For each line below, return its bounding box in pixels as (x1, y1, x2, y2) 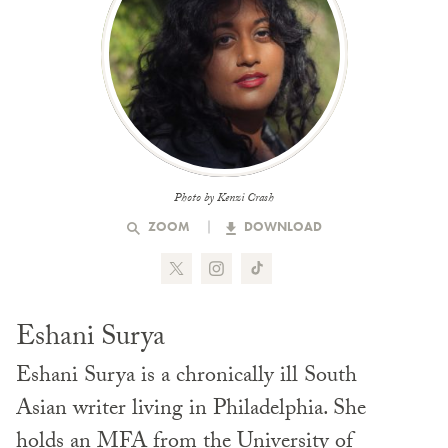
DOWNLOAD (240, 218, 322, 236)
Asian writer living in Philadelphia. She (16, 392, 366, 430)
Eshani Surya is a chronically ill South (16, 359, 357, 397)
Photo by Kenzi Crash (174, 189, 274, 210)
